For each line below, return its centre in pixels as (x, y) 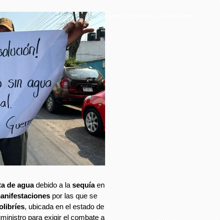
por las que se (75, 195)
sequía (84, 185)
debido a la (53, 185)
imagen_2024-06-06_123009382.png (149, 15)
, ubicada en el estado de (64, 206)
